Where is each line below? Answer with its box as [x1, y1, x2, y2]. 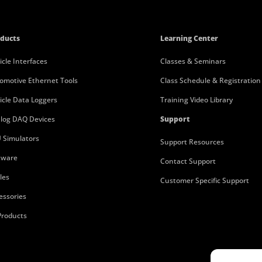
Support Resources [160, 137, 224, 147]
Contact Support [160, 156, 216, 166]
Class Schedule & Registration [160, 75, 261, 85]
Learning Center [160, 33, 218, 43]
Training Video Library [160, 95, 233, 105]
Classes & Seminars [160, 56, 226, 66]
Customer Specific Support [160, 175, 249, 185]
